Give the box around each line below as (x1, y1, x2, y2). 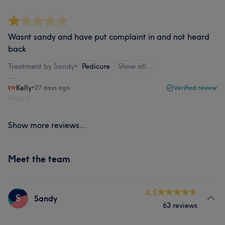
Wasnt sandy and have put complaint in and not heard (8, 32, 209, 42)
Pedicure (82, 62, 110, 71)
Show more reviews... (8, 120, 87, 130)
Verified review (174, 84, 217, 91)
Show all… (118, 62, 153, 71)
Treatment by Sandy (8, 62, 74, 71)
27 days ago (35, 84, 70, 91)
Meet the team (8, 153, 70, 165)
